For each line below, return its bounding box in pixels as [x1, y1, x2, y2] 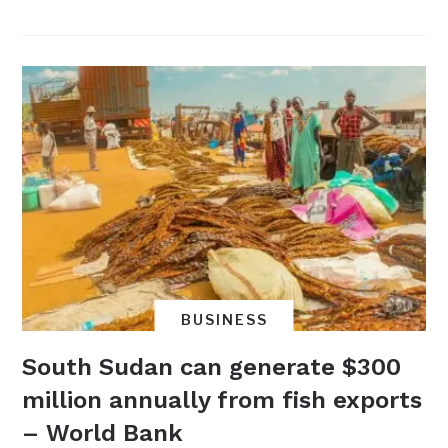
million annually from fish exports [22, 386, 423, 415]
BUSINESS [180, 311, 268, 329]
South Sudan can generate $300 [22, 353, 402, 382]
